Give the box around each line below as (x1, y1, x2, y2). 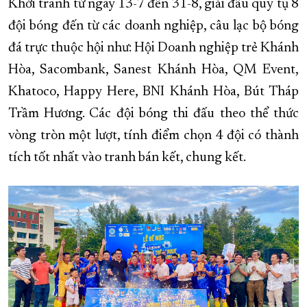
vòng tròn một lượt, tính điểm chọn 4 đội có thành (8, 129, 299, 143)
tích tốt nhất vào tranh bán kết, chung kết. (8, 151, 246, 165)
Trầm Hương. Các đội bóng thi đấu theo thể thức (8, 107, 299, 121)
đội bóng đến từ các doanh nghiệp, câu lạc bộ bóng (8, 19, 299, 34)
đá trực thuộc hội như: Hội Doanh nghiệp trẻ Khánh (8, 41, 299, 56)
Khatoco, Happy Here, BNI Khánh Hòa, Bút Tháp (8, 85, 299, 99)
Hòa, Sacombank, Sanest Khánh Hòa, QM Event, (8, 63, 299, 77)
